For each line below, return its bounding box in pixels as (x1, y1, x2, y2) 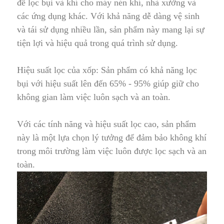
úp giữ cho (160, 78, 199, 88)
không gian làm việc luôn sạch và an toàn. (17, 91, 170, 102)
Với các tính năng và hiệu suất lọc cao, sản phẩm (17, 118, 196, 129)
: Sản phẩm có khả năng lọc (96, 64, 197, 75)
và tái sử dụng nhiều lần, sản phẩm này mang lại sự (17, 24, 204, 34)
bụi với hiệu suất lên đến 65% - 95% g (17, 78, 157, 88)
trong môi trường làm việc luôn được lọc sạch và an (17, 145, 206, 156)
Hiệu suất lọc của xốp (17, 64, 96, 75)
